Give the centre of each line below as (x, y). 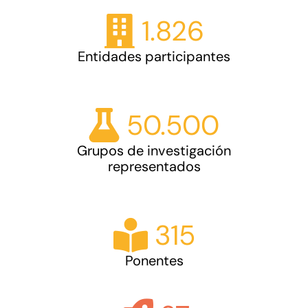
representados (154, 166)
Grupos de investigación (154, 151)
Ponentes (154, 261)
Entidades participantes (154, 56)
